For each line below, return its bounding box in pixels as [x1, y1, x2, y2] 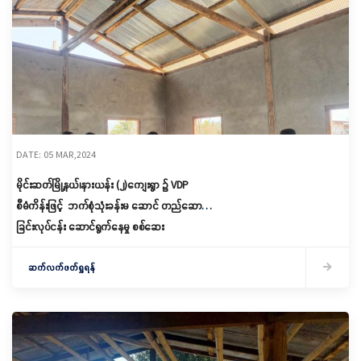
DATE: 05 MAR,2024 [16, 148, 96, 160]
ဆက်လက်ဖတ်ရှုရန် [28, 261, 95, 273]
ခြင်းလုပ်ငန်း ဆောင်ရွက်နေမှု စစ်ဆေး [16, 219, 164, 234]
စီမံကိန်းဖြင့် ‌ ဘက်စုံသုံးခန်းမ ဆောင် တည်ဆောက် [16, 198, 212, 213]
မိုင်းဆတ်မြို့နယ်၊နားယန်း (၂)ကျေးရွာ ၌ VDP [16, 177, 189, 192]
